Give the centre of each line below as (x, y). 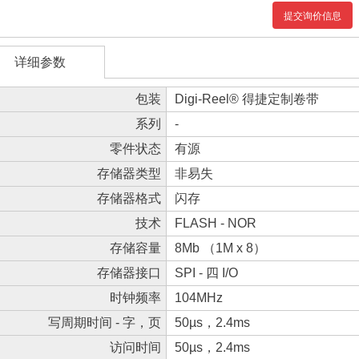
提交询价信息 (313, 16)
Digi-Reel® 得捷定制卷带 (247, 99)
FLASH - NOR (216, 223)
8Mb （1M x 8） (220, 248)
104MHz (199, 298)
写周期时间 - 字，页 (105, 323)
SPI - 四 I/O (206, 273)
